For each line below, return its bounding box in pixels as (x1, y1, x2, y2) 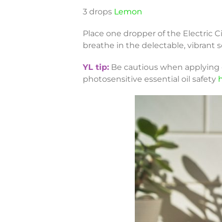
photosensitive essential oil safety (82, 74, 218, 84)
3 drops (82, 7, 114, 17)
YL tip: (82, 62, 109, 72)
